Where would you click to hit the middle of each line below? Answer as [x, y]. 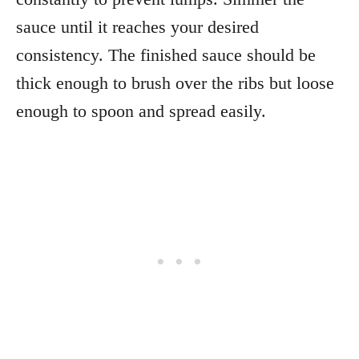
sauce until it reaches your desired [137, 26]
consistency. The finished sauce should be [166, 54]
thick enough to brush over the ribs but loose [175, 83]
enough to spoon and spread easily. [141, 111]
